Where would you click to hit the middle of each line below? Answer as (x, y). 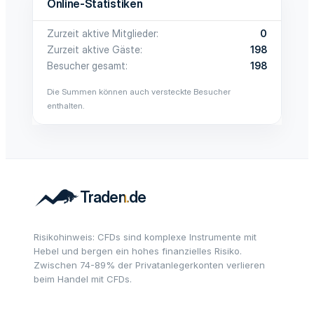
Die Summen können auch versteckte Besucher (139, 91)
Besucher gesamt (86, 66)
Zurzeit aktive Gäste (94, 49)
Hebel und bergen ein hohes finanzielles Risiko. (138, 251)
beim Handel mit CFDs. (83, 279)
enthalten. (66, 105)
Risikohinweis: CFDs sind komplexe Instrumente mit (145, 237)
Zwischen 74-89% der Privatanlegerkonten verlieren (149, 265)
